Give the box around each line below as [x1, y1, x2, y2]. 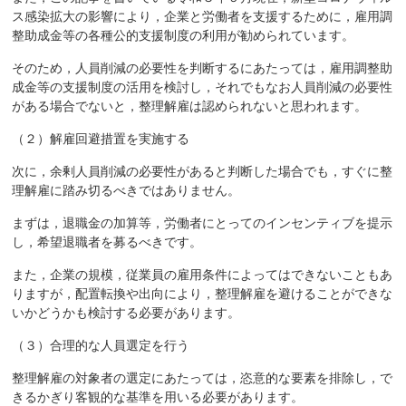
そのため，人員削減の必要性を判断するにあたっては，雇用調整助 [12, 61, 393, 76]
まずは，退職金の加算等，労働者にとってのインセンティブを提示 [12, 216, 393, 231]
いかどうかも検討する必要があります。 [12, 305, 241, 321]
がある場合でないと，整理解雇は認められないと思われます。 [12, 99, 368, 114]
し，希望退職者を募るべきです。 [12, 235, 203, 250]
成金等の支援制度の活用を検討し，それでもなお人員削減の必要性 [12, 80, 393, 95]
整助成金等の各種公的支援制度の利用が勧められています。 [12, 28, 355, 43]
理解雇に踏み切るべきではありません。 [12, 183, 241, 198]
